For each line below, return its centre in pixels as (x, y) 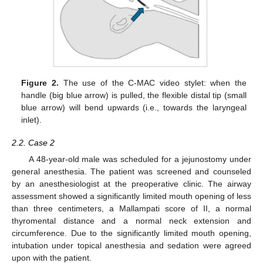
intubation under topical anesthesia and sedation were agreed (131, 245)
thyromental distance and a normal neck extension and (131, 220)
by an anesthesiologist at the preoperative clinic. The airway (131, 183)
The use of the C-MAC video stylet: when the (152, 83)
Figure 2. (40, 83)
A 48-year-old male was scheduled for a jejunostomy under (140, 159)
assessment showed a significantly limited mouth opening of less (131, 196)
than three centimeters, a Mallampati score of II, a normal (131, 208)
